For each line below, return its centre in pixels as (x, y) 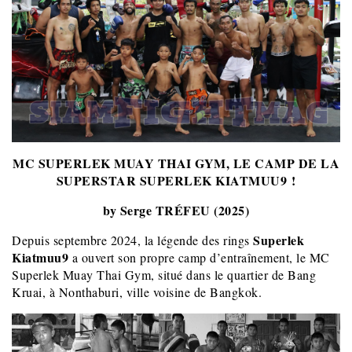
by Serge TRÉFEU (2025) (176, 210)
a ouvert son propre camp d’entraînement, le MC (199, 257)
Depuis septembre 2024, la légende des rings (132, 240)
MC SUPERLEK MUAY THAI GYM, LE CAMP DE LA (176, 163)
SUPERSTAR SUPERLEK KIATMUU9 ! (176, 180)
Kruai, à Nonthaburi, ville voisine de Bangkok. (137, 291)
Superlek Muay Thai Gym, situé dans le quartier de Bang (164, 274)
